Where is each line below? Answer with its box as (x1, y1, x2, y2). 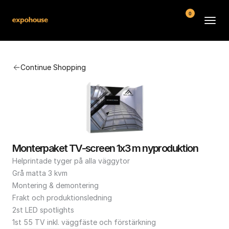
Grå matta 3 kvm (12, 169, 67, 177)
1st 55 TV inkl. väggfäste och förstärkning (12, 218, 156, 226)
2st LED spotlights (12, 205, 74, 214)
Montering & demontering (12, 181, 99, 190)
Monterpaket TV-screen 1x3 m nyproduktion (12, 142, 198, 154)
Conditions (94, 138, 141, 148)
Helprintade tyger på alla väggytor (12, 156, 130, 165)
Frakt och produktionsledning (12, 193, 112, 202)
